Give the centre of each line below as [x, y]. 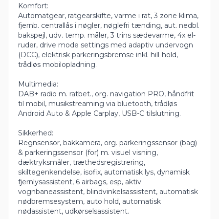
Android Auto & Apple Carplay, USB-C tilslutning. [99, 113]
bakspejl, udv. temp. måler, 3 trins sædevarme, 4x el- [107, 35]
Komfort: [33, 6]
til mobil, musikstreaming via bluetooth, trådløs [98, 103]
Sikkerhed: [36, 133]
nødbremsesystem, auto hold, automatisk [89, 201]
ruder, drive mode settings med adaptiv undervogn [106, 45]
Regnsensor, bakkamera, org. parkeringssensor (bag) [108, 142]
